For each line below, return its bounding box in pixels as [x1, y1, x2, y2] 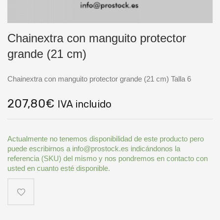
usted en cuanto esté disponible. [7, 164, 110, 172]
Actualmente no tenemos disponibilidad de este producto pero [7, 135, 204, 143]
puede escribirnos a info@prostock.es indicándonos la [7, 144, 180, 153]
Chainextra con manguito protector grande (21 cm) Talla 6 [7, 75, 191, 83]
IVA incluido [57, 98, 111, 110]
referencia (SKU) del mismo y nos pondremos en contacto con [7, 154, 208, 163]
